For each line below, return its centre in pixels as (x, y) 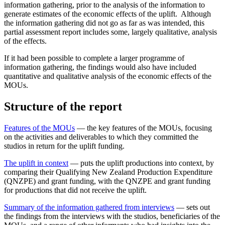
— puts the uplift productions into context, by (141, 163)
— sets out (192, 207)
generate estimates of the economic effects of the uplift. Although (107, 14)
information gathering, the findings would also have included (100, 67)
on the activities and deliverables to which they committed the (101, 137)
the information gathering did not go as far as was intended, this (104, 23)
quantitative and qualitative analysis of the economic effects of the (108, 76)
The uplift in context (36, 163)
